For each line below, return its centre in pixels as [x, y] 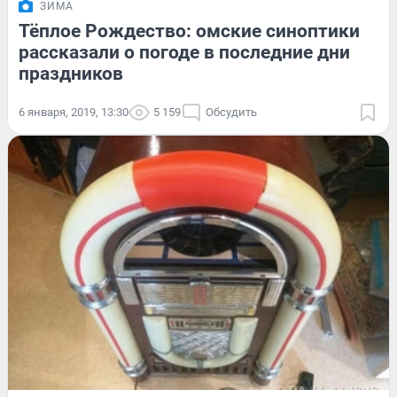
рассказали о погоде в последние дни [184, 52]
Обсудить [231, 112]
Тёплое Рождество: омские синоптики [189, 31]
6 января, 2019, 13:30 [74, 112]
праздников [71, 73]
